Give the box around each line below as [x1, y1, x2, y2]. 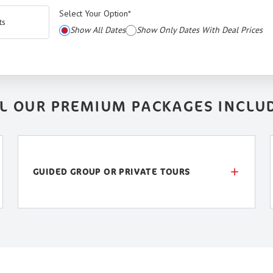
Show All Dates [70, 24, 126, 36]
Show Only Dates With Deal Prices [136, 24, 263, 36]
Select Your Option [59, 8, 129, 19]
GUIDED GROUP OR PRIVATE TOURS [33, 166, 191, 178]
